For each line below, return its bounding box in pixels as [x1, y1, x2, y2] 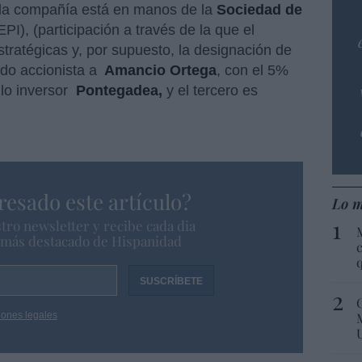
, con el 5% [217, 62, 288, 79]
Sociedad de [217, 2, 302, 19]
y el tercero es [166, 82, 258, 99]
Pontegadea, [76, 82, 166, 99]
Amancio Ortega [104, 62, 217, 79]
